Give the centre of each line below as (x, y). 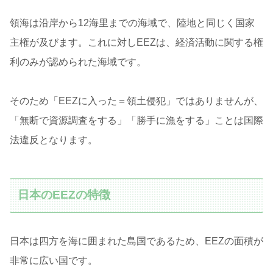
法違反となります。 (54, 140)
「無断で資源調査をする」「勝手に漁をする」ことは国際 (136, 120)
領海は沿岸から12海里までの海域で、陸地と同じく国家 (132, 23)
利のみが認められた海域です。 (78, 62)
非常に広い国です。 (54, 261)
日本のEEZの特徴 (64, 195)
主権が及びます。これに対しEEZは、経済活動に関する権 (136, 42)
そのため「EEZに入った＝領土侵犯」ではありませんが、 (136, 101)
